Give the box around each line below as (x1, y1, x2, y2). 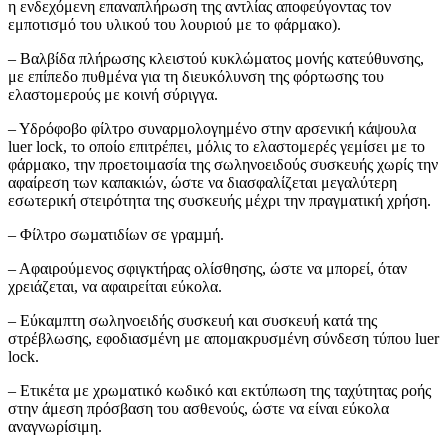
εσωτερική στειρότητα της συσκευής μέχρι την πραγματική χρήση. (8, 192, 431, 210)
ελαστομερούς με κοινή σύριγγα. (8, 86, 218, 104)
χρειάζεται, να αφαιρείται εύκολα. (8, 278, 222, 296)
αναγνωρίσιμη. (8, 418, 102, 436)
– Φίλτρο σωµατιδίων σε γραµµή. (8, 226, 224, 244)
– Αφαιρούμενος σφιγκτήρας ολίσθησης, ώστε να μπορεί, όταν (8, 260, 407, 278)
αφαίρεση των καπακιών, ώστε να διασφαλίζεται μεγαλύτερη (8, 174, 397, 192)
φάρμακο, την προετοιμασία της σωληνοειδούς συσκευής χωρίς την (8, 156, 438, 174)
